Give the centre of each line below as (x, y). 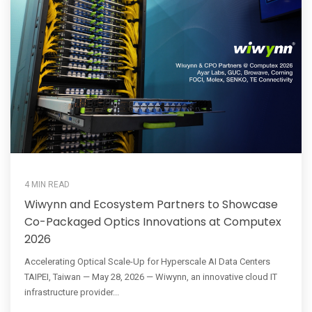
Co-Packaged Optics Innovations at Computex (153, 221)
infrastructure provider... (72, 292)
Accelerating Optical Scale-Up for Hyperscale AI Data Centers (147, 261)
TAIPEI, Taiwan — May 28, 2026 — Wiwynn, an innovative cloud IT (151, 276)
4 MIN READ (47, 184)
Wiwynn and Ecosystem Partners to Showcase (151, 204)
